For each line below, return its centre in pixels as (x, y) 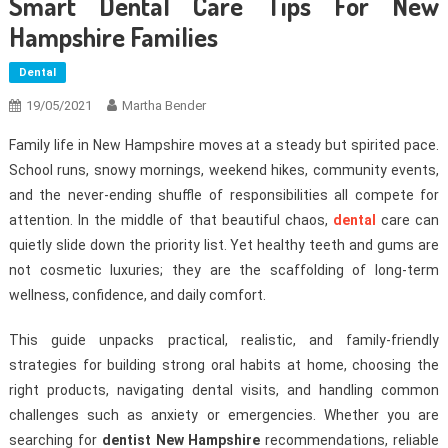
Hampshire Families (113, 37)
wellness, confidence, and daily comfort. (137, 295)
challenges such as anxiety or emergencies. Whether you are (224, 415)
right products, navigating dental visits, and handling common (224, 390)
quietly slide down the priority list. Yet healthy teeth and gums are (224, 245)
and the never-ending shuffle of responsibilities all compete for (224, 195)
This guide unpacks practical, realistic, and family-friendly (224, 340)
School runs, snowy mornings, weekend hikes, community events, (224, 170)
